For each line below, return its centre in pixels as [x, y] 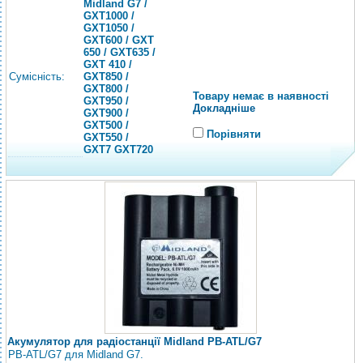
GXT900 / [106, 113]
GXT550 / [106, 137]
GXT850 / [106, 77]
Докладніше [224, 108]
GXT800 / [106, 89]
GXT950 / [106, 101]
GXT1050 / [109, 28]
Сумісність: [37, 77]
